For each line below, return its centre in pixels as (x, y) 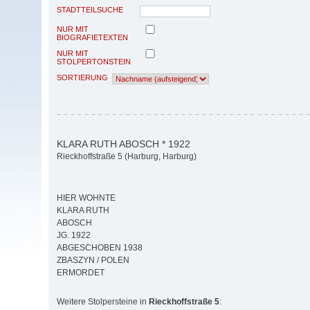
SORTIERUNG (82, 77)
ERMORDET (81, 273)
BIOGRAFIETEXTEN (92, 37)
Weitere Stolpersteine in (103, 302)
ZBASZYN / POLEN (93, 261)
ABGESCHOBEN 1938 (100, 248)
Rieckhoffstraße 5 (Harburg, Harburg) (127, 157)
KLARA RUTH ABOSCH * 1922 (124, 144)
